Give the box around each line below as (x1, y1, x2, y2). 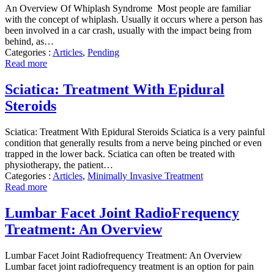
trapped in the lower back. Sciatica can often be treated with (5, 148, 235, 159)
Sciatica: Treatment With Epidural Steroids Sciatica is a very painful (5, 126, 265, 137)
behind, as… (5, 36, 54, 47)
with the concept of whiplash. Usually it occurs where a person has (5, 14, 262, 25)
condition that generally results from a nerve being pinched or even (5, 137, 262, 148)
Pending (87, 47, 119, 58)
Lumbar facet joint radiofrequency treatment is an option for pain (5, 261, 254, 272)
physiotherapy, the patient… (5, 159, 113, 170)
